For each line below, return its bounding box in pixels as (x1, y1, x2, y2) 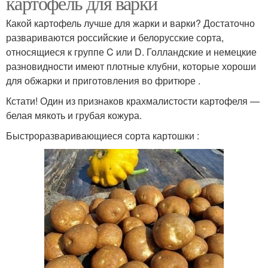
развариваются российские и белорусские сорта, (6, 31, 224, 44)
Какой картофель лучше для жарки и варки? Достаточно (6, 16, 255, 30)
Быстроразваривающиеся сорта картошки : (6, 129, 199, 142)
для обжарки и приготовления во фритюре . (6, 74, 200, 87)
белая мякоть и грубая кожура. (6, 108, 142, 122)
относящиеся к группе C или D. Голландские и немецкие (6, 45, 257, 59)
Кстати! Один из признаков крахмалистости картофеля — (6, 94, 260, 108)
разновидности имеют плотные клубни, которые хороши (6, 59, 256, 73)
